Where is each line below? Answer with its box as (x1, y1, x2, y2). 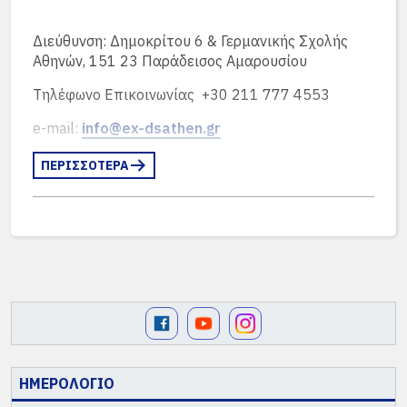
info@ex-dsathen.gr (82, 119, 221, 137)
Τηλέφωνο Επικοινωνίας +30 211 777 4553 (33, 85, 330, 104)
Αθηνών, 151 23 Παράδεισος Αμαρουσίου (33, 52, 307, 70)
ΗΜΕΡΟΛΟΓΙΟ (19, 374, 114, 393)
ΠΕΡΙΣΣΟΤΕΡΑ (41, 157, 129, 174)
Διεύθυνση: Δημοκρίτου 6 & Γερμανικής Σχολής (33, 32, 348, 50)
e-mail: (33, 119, 82, 137)
